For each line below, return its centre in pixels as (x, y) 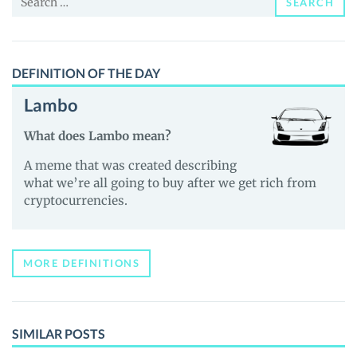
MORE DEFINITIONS (81, 263)
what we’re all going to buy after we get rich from (170, 182)
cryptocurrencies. (76, 200)
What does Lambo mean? (98, 135)
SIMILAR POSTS (59, 333)
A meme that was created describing (130, 165)
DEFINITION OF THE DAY (86, 73)
